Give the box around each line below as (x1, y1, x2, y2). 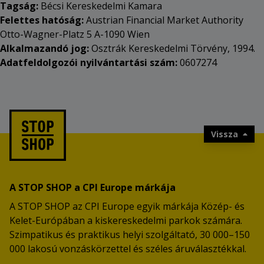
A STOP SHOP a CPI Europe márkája (9, 181, 176, 194)
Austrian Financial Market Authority (86, 14, 243, 27)
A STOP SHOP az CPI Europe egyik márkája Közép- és (9, 200, 245, 213)
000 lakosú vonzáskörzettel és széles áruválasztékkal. (9, 242, 246, 255)
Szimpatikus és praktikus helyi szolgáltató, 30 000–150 (9, 228, 250, 241)
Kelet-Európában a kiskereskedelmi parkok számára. (9, 214, 242, 227)
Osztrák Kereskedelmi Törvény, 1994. (91, 42, 255, 55)
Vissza (211, 128, 239, 140)
